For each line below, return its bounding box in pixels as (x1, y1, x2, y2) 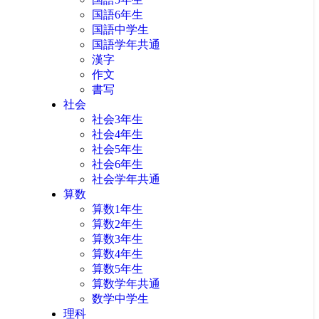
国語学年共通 (92, 38, 160, 51)
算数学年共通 (92, 278, 160, 290)
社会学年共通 (92, 173, 160, 185)
